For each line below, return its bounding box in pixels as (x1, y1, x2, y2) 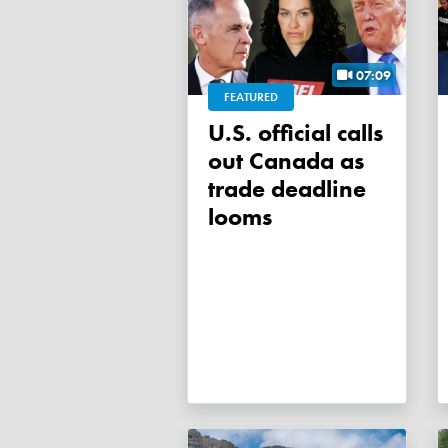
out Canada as (208, 145, 364, 177)
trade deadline (208, 173, 366, 205)
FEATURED (224, 89, 278, 106)
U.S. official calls (208, 117, 232, 149)
